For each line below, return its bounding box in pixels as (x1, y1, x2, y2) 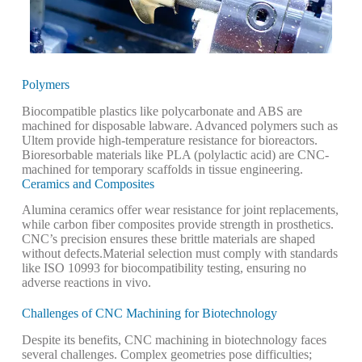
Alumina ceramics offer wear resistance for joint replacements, (21, 203, 339, 217)
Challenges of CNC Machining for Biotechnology (21, 306, 277, 321)
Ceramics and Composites (21, 176, 154, 191)
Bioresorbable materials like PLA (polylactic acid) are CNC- (21, 147, 329, 162)
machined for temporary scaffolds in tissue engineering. (21, 162, 303, 176)
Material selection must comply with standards (102, 246, 338, 261)
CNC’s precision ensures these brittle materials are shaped (21, 232, 315, 246)
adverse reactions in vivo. (21, 276, 151, 290)
